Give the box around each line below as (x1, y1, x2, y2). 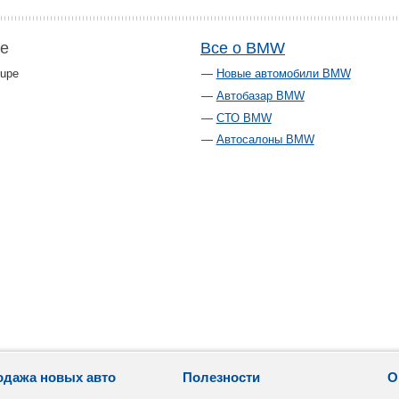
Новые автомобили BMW (216, 67, 351, 81)
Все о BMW (200, 39, 285, 58)
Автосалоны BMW (216, 133, 314, 147)
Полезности (182, 370, 260, 386)
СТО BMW (216, 110, 272, 125)
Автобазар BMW (216, 89, 305, 103)
